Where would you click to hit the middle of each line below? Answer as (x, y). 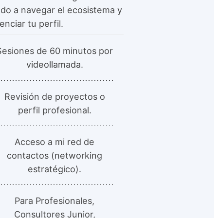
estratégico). (54, 169)
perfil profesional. (54, 110)
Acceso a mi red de (54, 141)
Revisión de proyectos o (54, 96)
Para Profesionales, (54, 200)
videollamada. (54, 64)
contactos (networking (54, 155)
